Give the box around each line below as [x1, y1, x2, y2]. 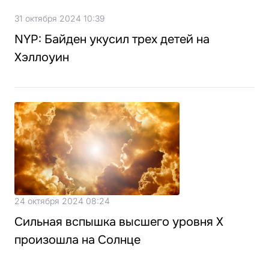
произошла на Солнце [14, 232, 141, 247]
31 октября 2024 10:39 [14, 13, 104, 23]
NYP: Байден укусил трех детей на [14, 31, 210, 47]
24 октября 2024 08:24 [14, 195, 110, 206]
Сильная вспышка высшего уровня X [14, 214, 223, 229]
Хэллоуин [14, 49, 69, 65]
